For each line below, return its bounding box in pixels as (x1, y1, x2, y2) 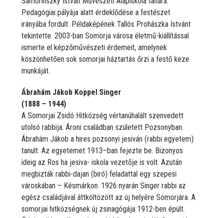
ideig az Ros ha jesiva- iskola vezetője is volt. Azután (21, 157, 182, 167)
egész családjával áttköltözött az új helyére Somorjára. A (21, 192, 196, 202)
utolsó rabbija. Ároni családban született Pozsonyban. (21, 122, 183, 132)
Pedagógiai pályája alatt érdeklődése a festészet (21, 7, 170, 17)
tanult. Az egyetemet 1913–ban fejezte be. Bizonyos (21, 145, 183, 155)
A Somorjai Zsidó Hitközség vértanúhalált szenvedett (21, 110, 183, 120)
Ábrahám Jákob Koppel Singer (21, 87, 121, 97)
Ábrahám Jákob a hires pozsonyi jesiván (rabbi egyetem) (21, 134, 194, 144)
